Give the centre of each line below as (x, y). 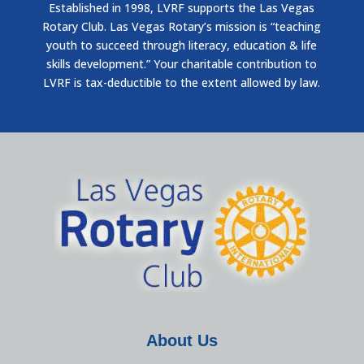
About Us (182, 341)
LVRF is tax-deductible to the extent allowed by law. (182, 82)
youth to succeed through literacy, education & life (182, 45)
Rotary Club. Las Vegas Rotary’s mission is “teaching (182, 26)
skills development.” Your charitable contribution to (182, 64)
